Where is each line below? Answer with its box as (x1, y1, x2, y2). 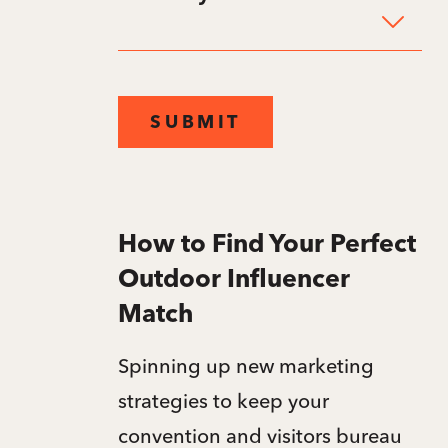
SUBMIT (150, 113, 241, 133)
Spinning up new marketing (118, 352, 375, 378)
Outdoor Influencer (118, 267, 351, 293)
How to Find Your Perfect (118, 232, 417, 258)
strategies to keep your (118, 387, 330, 413)
